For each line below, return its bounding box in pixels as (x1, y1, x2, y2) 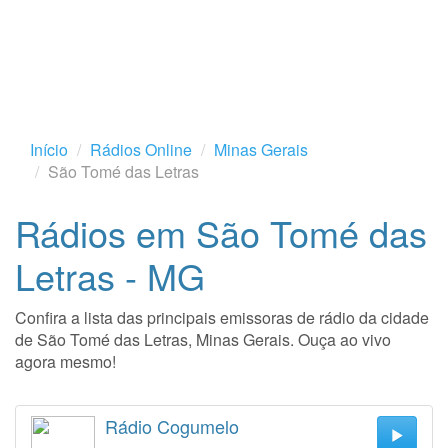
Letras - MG (15, 250, 205, 301)
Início (30, 138, 68, 161)
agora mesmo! (15, 350, 116, 373)
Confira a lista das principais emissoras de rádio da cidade (15, 306, 429, 329)
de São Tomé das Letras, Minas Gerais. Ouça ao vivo (15, 328, 391, 351)
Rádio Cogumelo (105, 413, 239, 439)
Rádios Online (90, 138, 192, 161)
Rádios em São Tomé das (15, 207, 427, 258)
